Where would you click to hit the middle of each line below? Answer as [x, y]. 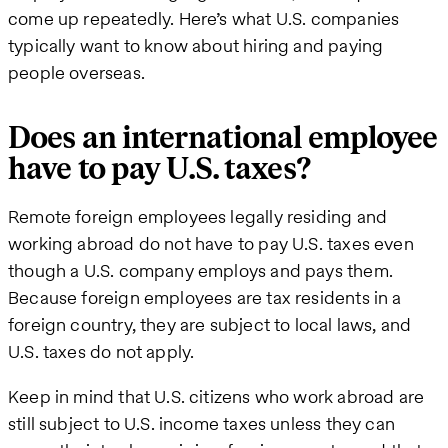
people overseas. [76, 73]
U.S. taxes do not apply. [101, 351]
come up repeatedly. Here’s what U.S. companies [204, 19]
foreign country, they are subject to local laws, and [210, 324]
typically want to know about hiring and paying [196, 46]
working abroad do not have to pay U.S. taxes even [211, 243]
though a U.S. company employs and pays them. [200, 270]
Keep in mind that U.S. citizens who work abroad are [216, 396]
